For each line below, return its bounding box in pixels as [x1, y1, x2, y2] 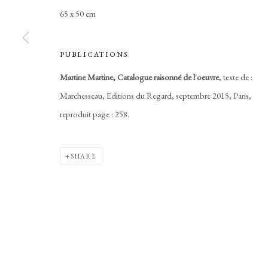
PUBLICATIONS [60, 49, 129, 59]
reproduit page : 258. [60, 108, 129, 120]
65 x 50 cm [60, 7, 96, 19]
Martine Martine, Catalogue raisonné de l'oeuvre [60, 71, 219, 83]
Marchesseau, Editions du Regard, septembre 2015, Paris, [60, 89, 251, 101]
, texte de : [219, 71, 252, 83]
